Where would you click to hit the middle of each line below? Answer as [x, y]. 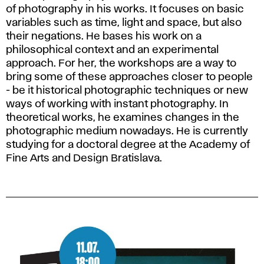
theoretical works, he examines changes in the [123, 118]
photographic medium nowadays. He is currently [127, 132]
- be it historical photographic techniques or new [127, 91]
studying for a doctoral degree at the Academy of [128, 145]
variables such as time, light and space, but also [124, 23]
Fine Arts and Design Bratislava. [84, 159]
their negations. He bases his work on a [104, 37]
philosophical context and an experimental [112, 50]
